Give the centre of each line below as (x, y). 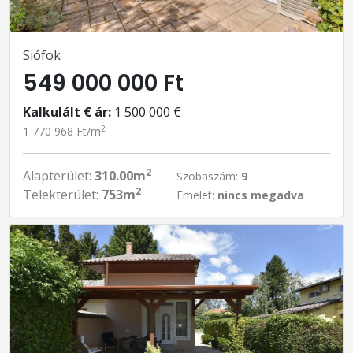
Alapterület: (59, 176)
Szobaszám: (209, 176)
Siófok (42, 55)
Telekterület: (62, 195)
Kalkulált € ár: (67, 112)
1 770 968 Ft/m (62, 131)
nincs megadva (261, 195)
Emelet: (197, 195)
